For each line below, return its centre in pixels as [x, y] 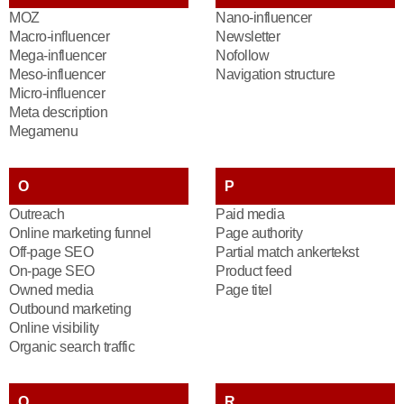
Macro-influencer [59, 37]
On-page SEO [52, 271]
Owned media [51, 290]
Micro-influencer [57, 93]
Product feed [253, 271]
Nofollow [242, 55]
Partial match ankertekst [287, 252]
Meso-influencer [57, 74]
